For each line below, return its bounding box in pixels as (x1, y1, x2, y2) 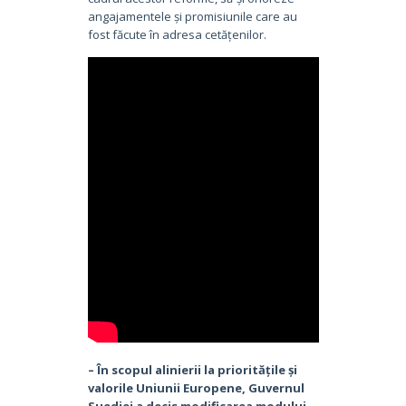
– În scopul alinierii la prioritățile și (87, 361, 297, 378)
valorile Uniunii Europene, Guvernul (87, 379, 304, 396)
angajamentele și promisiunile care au (87, 7, 297, 24)
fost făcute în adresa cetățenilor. (87, 25, 266, 43)
